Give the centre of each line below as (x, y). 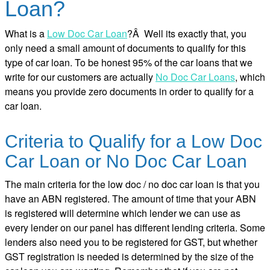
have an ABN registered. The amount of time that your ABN (130, 199)
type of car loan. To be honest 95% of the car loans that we (129, 63)
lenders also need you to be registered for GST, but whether (131, 242)
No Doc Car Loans (195, 77)
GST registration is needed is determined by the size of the (129, 257)
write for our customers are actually (80, 77)
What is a (26, 34)
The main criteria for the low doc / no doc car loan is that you (132, 184)
